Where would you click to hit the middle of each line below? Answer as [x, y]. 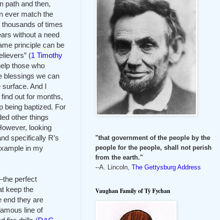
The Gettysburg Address [166, 167]
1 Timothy [47, 55]
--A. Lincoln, [113, 167]
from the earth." [119, 157]
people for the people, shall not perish [153, 147]
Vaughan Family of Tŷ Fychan [133, 191]
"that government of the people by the [153, 137]
